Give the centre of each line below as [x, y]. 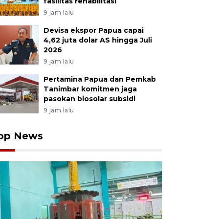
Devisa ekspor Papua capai [93, 30]
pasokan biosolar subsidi [89, 99]
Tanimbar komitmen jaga [90, 89]
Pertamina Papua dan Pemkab [99, 79]
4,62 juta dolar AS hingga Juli [98, 40]
